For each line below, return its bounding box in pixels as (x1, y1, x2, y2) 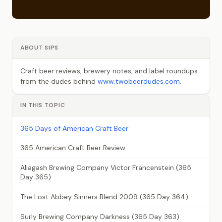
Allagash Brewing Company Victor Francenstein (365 (20, 163, 191, 172)
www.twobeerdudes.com (98, 76, 180, 86)
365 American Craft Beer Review (20, 143, 125, 152)
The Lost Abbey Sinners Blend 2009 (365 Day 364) (20, 192, 188, 201)
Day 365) (20, 172, 51, 181)
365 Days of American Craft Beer (20, 123, 128, 133)
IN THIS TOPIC (20, 101, 65, 109)
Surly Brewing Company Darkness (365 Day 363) (20, 212, 179, 221)
